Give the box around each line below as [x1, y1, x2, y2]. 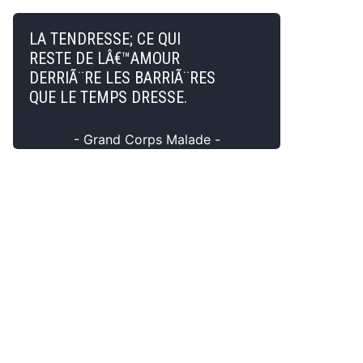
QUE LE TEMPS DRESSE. [29, 88, 187, 107]
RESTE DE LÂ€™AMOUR [29, 49, 180, 68]
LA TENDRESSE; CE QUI [29, 29, 181, 49]
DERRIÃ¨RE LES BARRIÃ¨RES [29, 68, 216, 88]
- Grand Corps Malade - [73, 131, 220, 147]
